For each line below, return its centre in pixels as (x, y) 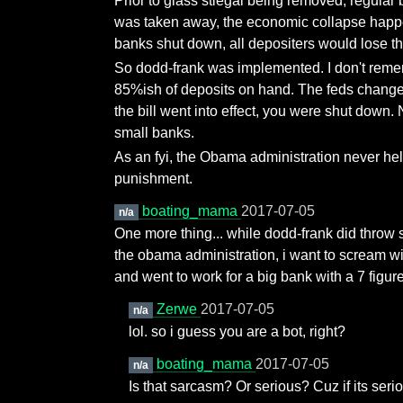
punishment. (153, 179)
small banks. (154, 133)
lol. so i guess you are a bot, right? (237, 331)
